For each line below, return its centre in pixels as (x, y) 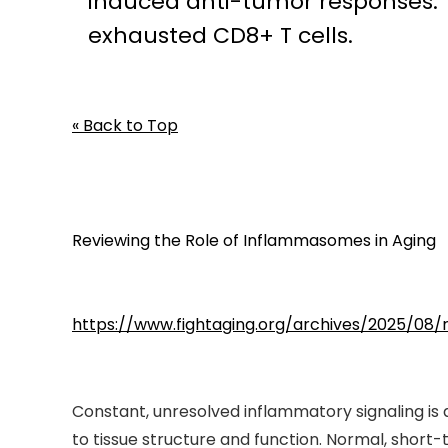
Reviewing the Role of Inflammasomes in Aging (254, 241)
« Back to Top (125, 126)
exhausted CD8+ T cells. (220, 36)
